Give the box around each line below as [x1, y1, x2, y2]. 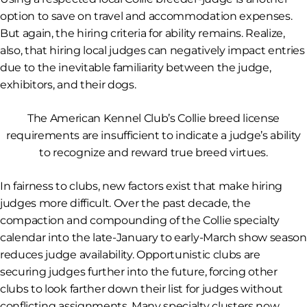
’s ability [260, 129, 302, 143]
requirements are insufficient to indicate [5, 129, 221, 143]
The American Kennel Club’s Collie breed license [27, 112, 280, 125]
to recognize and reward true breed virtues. [39, 146, 268, 160]
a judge [221, 129, 261, 143]
